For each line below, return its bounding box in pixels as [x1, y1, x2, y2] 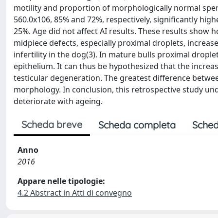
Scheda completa [98, 119, 176, 131]
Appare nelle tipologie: [18, 176, 105, 186]
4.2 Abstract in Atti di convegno [18, 187, 132, 198]
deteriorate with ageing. [14, 96, 103, 107]
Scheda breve [21, 118, 82, 130]
